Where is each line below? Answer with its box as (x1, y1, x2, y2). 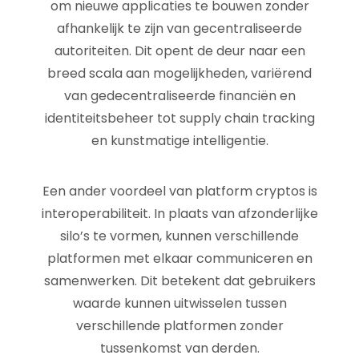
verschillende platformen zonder (75, 317, 284, 335)
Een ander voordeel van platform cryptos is (42, 182, 317, 200)
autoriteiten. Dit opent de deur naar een (54, 42, 305, 60)
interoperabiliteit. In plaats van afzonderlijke (41, 204, 318, 223)
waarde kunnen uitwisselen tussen (72, 294, 287, 313)
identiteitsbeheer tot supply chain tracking (44, 109, 315, 127)
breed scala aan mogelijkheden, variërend (47, 64, 312, 83)
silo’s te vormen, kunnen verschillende (60, 227, 299, 245)
